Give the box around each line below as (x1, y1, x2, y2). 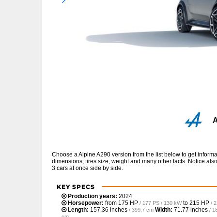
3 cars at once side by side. (52, 164, 123, 171)
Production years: (68, 192, 117, 200)
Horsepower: (68, 199, 104, 206)
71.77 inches (174, 206, 208, 213)
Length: (68, 206, 89, 213)
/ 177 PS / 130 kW (139, 200, 182, 206)
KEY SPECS (57, 183, 95, 190)
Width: (155, 206, 172, 213)
